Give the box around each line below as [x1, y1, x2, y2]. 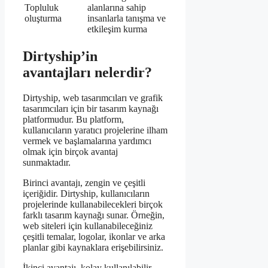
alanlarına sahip [87, 2, 146, 13]
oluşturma [25, 13, 62, 23]
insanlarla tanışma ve [87, 13, 166, 23]
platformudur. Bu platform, [23, 114, 124, 124]
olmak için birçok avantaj [23, 146, 118, 157]
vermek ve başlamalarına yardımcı [23, 135, 151, 146]
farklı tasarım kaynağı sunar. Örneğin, [23, 209, 165, 220]
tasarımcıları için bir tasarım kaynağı [23, 103, 159, 114]
